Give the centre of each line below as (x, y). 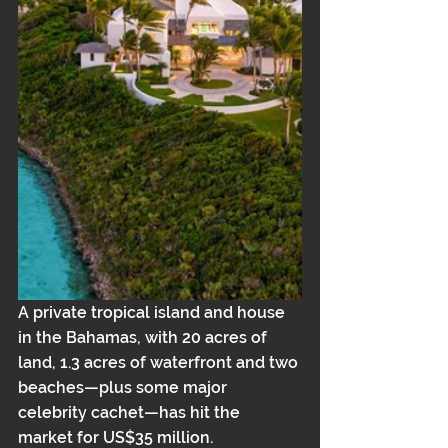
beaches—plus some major (124, 387)
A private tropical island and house (153, 312)
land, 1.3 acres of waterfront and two (160, 362)
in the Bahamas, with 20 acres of (144, 337)
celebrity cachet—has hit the (131, 412)
